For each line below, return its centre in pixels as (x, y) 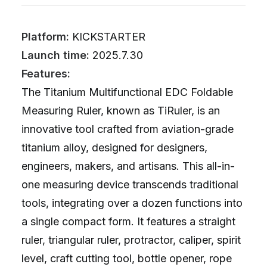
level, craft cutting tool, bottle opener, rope (127, 258)
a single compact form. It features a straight (128, 221)
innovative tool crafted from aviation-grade (128, 129)
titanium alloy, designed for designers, (114, 148)
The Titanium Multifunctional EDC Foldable (127, 92)
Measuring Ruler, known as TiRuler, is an (121, 111)
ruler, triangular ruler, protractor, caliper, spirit (131, 240)
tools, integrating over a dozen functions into (132, 203)
